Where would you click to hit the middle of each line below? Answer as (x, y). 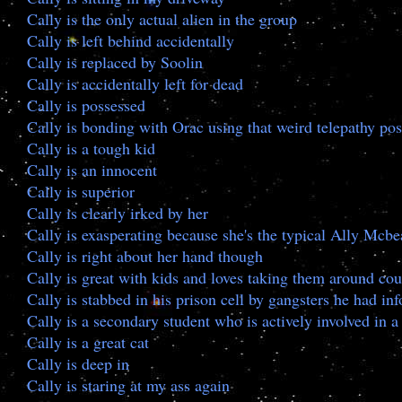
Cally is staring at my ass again (128, 385)
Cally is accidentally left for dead (135, 83)
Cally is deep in (78, 363)
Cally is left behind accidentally (131, 40)
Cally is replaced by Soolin (115, 62)
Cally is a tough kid (91, 148)
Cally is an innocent (92, 170)
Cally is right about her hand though (145, 256)
